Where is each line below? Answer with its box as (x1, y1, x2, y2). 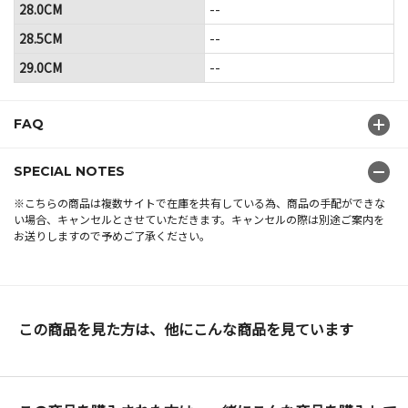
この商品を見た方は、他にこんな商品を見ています (18, 317, 353, 340)
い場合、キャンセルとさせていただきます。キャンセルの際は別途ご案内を (14, 210, 384, 227)
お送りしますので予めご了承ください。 (14, 227, 210, 243)
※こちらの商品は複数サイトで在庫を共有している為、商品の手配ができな (14, 194, 385, 210)
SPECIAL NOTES (14, 162, 125, 179)
